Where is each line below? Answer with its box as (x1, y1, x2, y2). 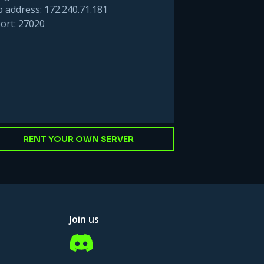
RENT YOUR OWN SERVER (23, 134, 134, 144)
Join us (70, 213, 100, 226)
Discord (69, 226, 103, 239)
